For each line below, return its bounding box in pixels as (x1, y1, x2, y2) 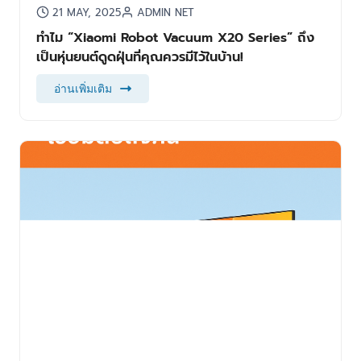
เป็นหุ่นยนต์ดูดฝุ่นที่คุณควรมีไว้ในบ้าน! (35, 47, 243, 68)
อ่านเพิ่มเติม (53, 82, 112, 96)
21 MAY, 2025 (52, 5, 121, 21)
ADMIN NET (136, 5, 194, 21)
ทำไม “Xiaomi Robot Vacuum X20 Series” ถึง (35, 27, 314, 48)
